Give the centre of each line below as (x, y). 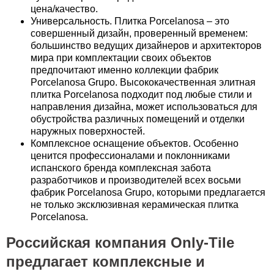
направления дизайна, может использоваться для (144, 107)
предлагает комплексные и (106, 261)
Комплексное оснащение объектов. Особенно (135, 143)
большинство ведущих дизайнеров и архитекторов (146, 46)
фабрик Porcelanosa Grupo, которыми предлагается (148, 192)
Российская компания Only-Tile (120, 243)
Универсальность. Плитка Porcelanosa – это (130, 21)
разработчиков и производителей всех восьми (136, 180)
